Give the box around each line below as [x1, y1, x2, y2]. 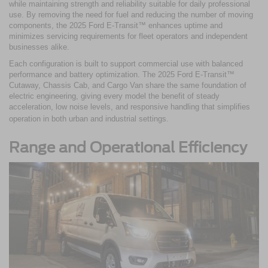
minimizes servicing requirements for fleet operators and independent [9, 31, 248, 41]
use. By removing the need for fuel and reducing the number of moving [9, 10, 253, 19]
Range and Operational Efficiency [9, 138, 247, 156]
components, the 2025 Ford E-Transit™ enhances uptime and [9, 20, 223, 30]
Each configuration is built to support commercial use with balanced [9, 59, 243, 68]
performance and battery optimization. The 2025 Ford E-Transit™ [9, 69, 234, 79]
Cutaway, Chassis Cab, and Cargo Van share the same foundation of [9, 80, 246, 90]
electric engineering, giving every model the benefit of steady [9, 91, 220, 100]
